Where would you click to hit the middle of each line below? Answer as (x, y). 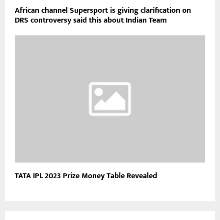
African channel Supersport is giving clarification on (103, 11)
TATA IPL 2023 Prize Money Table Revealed (86, 176)
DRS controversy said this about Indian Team (91, 21)
